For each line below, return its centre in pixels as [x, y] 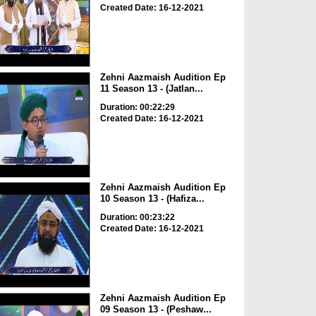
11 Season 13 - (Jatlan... [151, 88]
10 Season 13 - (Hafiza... [152, 199]
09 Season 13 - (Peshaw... [156, 309]
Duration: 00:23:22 [137, 218]
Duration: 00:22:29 [137, 107]
